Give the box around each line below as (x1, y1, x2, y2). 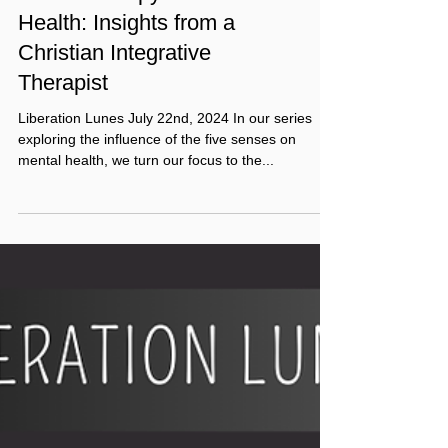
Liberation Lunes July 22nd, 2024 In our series (18, 154, 312, 170)
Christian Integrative (18, 84, 211, 109)
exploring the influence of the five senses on (18, 175, 296, 191)
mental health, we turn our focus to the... (18, 196, 274, 212)
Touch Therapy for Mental (18, 24, 263, 49)
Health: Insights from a (18, 54, 235, 79)
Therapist (18, 114, 108, 139)
